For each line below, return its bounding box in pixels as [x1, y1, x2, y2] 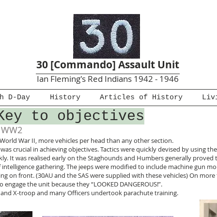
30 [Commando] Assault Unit [36, 58, 179, 72]
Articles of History [100, 93, 183, 102]
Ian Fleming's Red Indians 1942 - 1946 [36, 73, 179, 84]
